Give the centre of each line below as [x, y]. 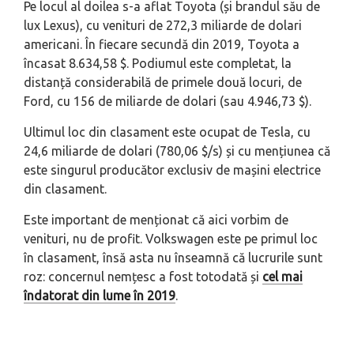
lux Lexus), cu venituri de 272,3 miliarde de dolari [163, 26]
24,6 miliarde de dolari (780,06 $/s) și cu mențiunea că [177, 151]
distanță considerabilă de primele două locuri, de [163, 83]
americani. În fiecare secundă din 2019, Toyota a [162, 45]
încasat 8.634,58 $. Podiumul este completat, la [158, 64]
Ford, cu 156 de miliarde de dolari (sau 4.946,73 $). [168, 102]
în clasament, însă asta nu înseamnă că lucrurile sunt [173, 258]
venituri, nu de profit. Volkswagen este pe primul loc [171, 239]
